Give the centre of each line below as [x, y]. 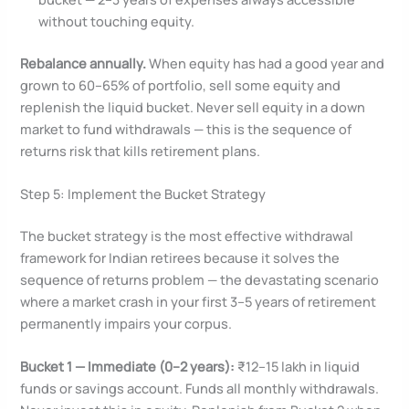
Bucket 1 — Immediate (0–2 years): [128, 367]
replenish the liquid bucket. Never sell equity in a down [193, 106]
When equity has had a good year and [266, 63]
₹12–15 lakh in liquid [298, 367]
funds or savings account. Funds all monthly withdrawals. [200, 388]
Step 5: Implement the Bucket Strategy [143, 194]
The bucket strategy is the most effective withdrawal [187, 236]
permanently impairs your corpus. [126, 323]
